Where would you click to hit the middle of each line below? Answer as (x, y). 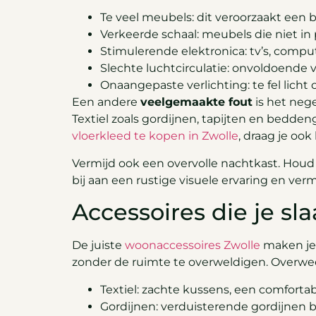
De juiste (98, 245)
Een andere (106, 102)
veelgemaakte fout (196, 102)
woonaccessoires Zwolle (193, 245)
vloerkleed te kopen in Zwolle (155, 136)
